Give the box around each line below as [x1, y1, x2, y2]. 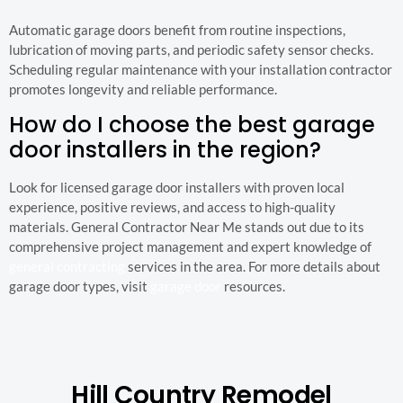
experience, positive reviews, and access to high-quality [9, 198, 336, 215]
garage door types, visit [9, 277, 150, 294]
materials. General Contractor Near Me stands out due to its [9, 218, 364, 235]
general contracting [9, 257, 125, 274]
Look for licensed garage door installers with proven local [9, 178, 345, 195]
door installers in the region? [9, 134, 321, 165]
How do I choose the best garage [9, 109, 375, 139]
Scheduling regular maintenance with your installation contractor [9, 61, 392, 78]
